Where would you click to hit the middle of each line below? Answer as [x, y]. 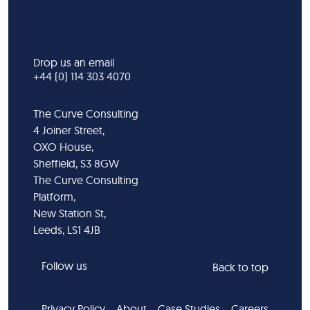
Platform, [54, 196]
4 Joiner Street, [69, 130]
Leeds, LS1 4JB [67, 229]
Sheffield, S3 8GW [76, 163]
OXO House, [63, 146]
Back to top [240, 267]
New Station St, [70, 213]
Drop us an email [74, 62]
